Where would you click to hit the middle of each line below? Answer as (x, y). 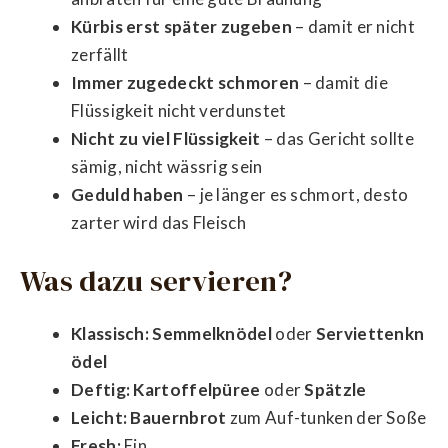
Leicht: (99, 417)
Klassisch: (110, 333)
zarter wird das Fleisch (158, 223)
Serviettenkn (370, 333)
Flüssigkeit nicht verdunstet (179, 111)
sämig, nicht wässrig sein (167, 167)
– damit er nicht (353, 27)
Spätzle (335, 389)
